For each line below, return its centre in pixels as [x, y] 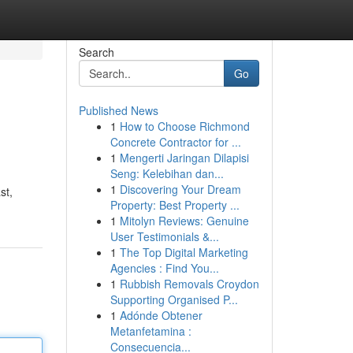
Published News [118, 110]
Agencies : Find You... [164, 268]
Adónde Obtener [161, 315]
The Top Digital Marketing [184, 252]
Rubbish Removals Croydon [189, 284]
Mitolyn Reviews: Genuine [184, 221]
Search [96, 52]
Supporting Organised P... [174, 299]
